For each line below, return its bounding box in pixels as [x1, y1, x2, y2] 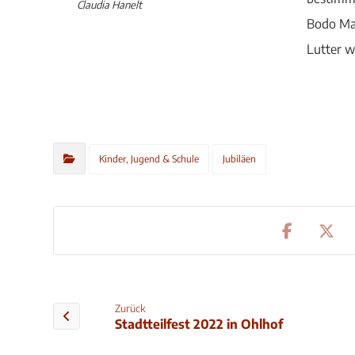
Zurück [115, 302, 147, 315]
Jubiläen [223, 152, 257, 165]
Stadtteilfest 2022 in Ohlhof [115, 316, 284, 333]
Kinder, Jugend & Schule [99, 152, 200, 165]
